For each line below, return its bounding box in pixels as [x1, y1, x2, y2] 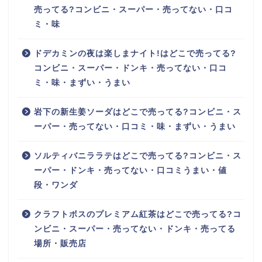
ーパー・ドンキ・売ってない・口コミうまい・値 [34, 166, 227, 175]
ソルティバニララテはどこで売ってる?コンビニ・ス [34, 151, 242, 160]
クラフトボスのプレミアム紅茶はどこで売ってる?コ [34, 209, 242, 219]
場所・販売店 [34, 239, 87, 248]
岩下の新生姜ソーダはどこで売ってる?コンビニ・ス [34, 107, 242, 116]
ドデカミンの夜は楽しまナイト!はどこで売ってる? [34, 49, 236, 58]
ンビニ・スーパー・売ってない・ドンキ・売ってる [34, 224, 236, 233]
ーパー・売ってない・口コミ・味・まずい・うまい [34, 122, 236, 131]
